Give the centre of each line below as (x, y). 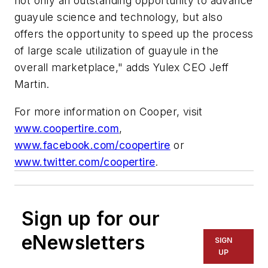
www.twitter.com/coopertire (85, 162)
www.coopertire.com (67, 128)
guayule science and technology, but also (118, 17)
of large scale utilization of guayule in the (117, 51)
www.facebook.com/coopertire (92, 145)
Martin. (32, 84)
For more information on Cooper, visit (109, 111)
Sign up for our (91, 218)
